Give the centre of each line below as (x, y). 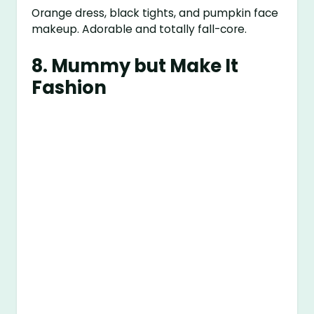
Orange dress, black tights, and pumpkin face (155, 13)
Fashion (69, 88)
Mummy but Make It (145, 66)
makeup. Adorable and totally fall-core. (139, 29)
